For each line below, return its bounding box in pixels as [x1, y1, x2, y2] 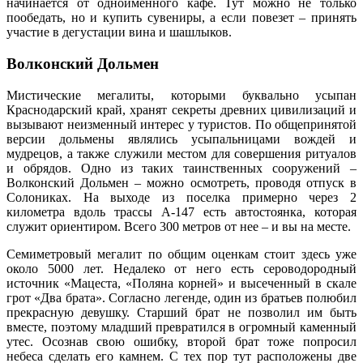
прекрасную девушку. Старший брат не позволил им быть [6, 305, 357, 319]
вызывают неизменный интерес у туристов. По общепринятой [6, 117, 357, 131]
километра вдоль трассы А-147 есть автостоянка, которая [6, 204, 357, 219]
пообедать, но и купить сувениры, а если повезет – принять [6, 11, 357, 25]
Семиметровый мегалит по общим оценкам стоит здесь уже [6, 246, 357, 261]
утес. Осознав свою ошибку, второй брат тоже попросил [6, 334, 357, 348]
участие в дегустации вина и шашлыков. [6, 25, 232, 40]
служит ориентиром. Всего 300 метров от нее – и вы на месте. [6, 219, 351, 233]
